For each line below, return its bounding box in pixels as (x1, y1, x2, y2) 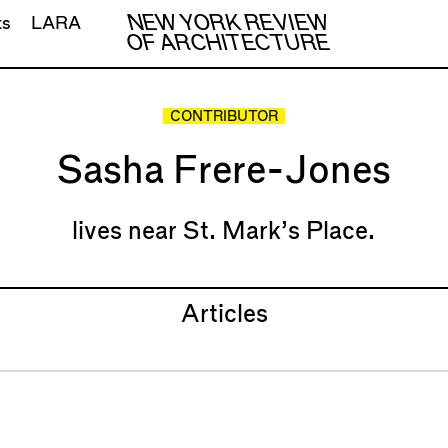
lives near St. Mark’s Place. (72, 219, 376, 244)
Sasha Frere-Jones (56, 152, 391, 190)
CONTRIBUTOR (169, 110, 278, 125)
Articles (180, 303, 268, 328)
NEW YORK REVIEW (127, 13, 329, 34)
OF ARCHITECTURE (126, 33, 330, 54)
